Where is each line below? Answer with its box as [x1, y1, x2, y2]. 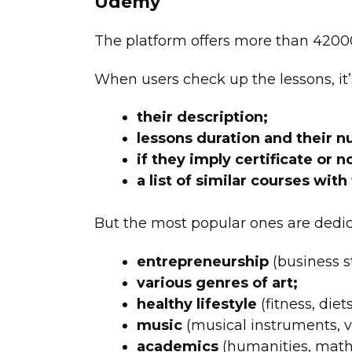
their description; [136, 108, 268, 126]
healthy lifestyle [136, 295, 257, 313]
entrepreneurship [136, 252, 273, 270]
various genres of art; [136, 273, 298, 291]
